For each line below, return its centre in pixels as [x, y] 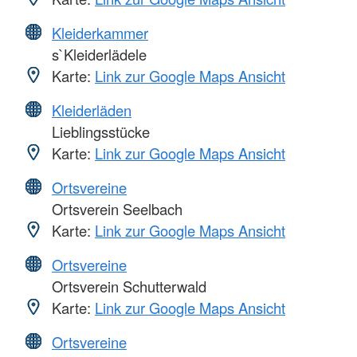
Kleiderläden [92, 110]
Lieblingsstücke [99, 131]
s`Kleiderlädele [97, 54]
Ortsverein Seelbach [115, 208]
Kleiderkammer [100, 32]
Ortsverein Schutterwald [127, 286]
